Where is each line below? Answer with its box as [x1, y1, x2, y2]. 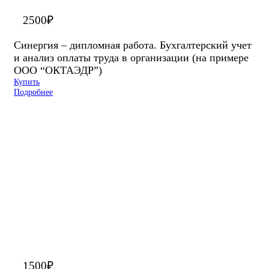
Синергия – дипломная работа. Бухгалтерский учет [14, 38, 252, 51]
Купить [14, 76, 40, 86]
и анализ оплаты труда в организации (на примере [14, 51, 249, 64]
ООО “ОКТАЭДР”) [14, 64, 102, 76]
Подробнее [14, 86, 53, 97]
